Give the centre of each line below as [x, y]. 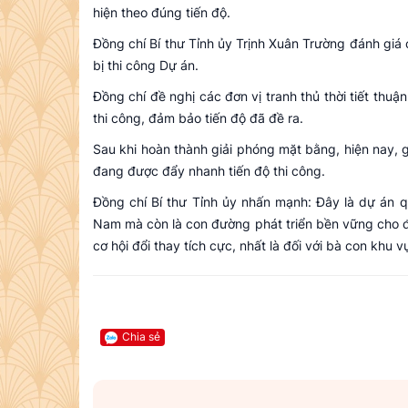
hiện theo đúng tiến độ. [162, 13]
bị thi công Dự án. [146, 66]
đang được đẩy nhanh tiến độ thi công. [209, 171]
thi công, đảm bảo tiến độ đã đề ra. [198, 118]
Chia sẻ [141, 337]
